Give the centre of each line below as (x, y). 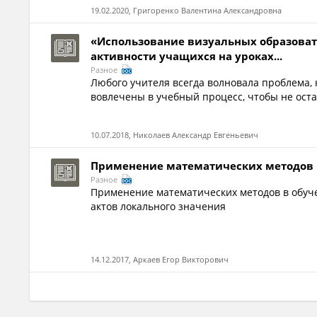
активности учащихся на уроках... (187, 56)
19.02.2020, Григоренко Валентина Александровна (186, 10)
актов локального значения (158, 206)
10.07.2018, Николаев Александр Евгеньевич (175, 135)
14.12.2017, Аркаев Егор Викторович (160, 259)
